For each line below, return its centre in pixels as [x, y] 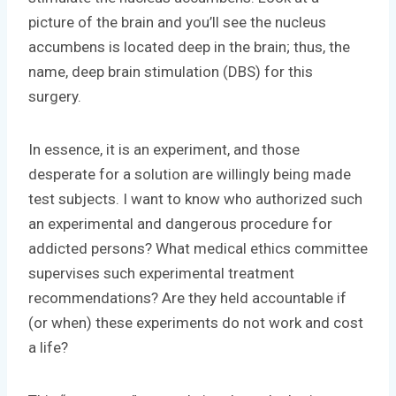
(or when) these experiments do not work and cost [196, 322]
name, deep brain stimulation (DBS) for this [171, 71]
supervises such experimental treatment [161, 273]
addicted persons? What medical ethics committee [198, 248]
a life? [48, 347]
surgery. [55, 96]
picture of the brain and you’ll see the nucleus [177, 22]
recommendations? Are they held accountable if [187, 297]
